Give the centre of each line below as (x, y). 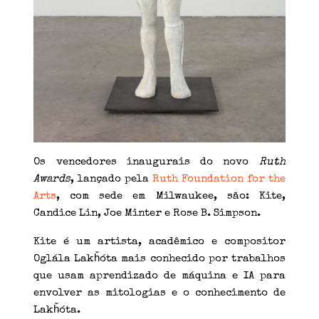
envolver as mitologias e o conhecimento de (159, 293)
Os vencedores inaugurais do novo (146, 162)
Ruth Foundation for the (219, 179)
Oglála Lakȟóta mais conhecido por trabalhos (159, 259)
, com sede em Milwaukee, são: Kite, (171, 197)
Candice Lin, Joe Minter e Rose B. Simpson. (147, 214)
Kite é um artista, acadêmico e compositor (159, 242)
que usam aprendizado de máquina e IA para (159, 276)
